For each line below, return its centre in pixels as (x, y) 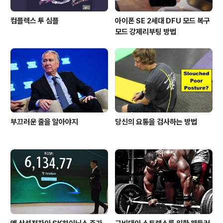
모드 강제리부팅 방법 (146, 32)
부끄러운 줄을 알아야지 (44, 122)
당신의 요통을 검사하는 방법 (156, 122)
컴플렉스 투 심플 (35, 21)
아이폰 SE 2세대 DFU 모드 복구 (163, 21)
